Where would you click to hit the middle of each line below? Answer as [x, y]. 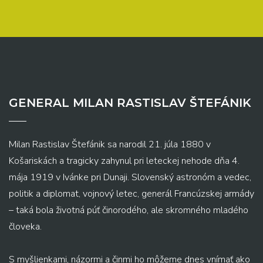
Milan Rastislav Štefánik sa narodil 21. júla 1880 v [110, 145]
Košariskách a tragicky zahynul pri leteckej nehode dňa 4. [124, 161]
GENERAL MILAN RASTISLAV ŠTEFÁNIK [130, 103]
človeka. [25, 227]
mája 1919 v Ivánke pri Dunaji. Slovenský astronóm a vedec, [130, 178]
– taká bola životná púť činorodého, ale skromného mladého [129, 210]
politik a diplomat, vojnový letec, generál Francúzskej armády [131, 194]
